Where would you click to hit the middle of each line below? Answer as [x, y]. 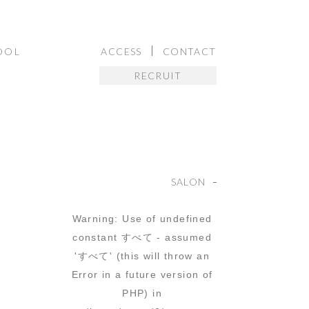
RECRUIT [158, 76]
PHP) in [142, 293]
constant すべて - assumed [142, 237]
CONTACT [189, 51]
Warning [93, 219]
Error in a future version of [142, 275]
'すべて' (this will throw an [142, 256]
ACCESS [121, 51]
